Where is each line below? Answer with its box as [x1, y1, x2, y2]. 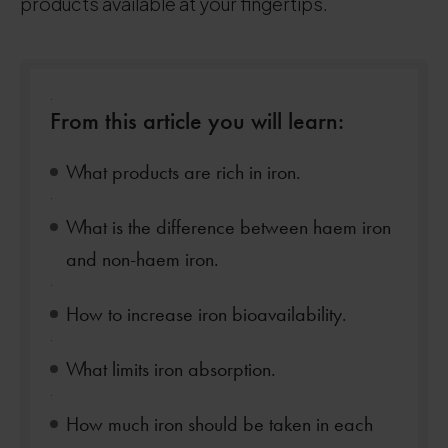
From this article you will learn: [50, 105, 344, 135]
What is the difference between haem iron [66, 215, 391, 239]
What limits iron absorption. [66, 357, 276, 381]
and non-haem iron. [66, 247, 219, 271]
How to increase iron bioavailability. [66, 302, 347, 326]
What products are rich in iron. [66, 160, 301, 184]
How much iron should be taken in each [66, 412, 373, 436]
